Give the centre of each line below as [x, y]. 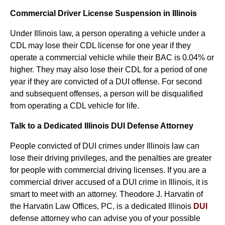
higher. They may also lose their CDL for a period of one [109, 70]
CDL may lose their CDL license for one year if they [100, 45]
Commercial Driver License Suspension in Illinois [103, 13]
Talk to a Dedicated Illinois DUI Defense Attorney [102, 126]
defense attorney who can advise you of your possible [105, 218]
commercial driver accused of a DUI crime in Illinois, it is [109, 182]
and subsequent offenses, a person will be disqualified [106, 94]
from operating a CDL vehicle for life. [75, 106]
